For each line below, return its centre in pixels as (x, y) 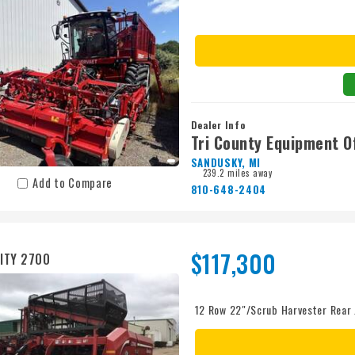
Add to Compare (73, 183)
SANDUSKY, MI (226, 162)
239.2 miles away (237, 173)
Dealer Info (218, 125)
